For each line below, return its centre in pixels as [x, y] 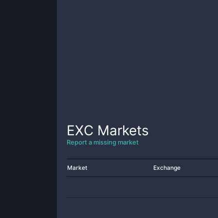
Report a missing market [103, 142]
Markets [121, 130]
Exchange [167, 168]
